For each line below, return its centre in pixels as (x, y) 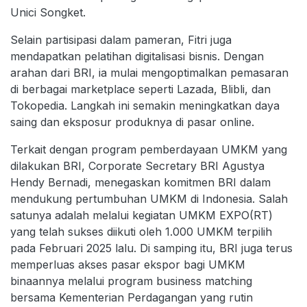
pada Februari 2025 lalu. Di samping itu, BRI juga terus (151, 248)
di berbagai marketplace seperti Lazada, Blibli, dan (140, 89)
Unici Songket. (48, 13)
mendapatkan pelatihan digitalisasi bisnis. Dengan (137, 57)
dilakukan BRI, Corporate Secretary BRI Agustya (137, 166)
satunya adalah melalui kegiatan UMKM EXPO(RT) (142, 216)
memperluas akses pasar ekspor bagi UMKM (128, 265)
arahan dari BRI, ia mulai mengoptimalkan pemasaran (149, 73)
